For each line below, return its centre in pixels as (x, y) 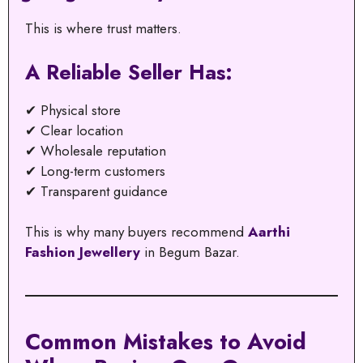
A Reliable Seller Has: (129, 72)
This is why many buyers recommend (137, 232)
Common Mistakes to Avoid (166, 342)
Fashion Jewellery (83, 252)
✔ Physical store (73, 110)
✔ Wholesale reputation (96, 150)
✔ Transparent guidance (96, 191)
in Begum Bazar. (190, 252)
